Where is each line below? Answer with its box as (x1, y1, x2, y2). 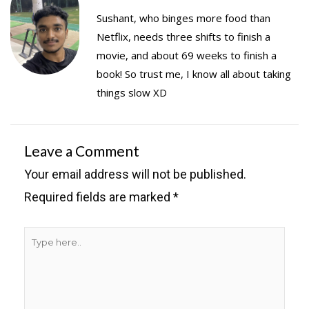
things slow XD (97, 86, 167, 100)
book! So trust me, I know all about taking (97, 67, 291, 81)
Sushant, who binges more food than (97, 11, 270, 26)
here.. (23, 253, 54, 268)
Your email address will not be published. (24, 167, 246, 182)
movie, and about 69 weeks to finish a (97, 48, 277, 63)
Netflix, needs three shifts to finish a (97, 30, 270, 44)
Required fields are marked (24, 190, 173, 205)
